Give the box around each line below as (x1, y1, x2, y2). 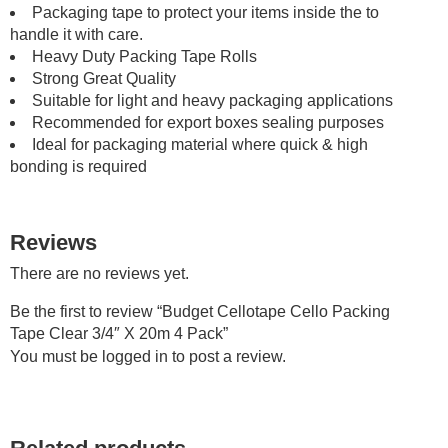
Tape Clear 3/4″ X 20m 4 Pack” (10, 324, 228, 342)
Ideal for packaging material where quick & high (32, 136, 368, 154)
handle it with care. (10, 26, 143, 44)
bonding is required (10, 158, 147, 176)
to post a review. (168, 347, 286, 365)
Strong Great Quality (32, 70, 176, 88)
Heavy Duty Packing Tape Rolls (32, 48, 257, 66)
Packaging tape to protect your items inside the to (32, 4, 379, 22)
